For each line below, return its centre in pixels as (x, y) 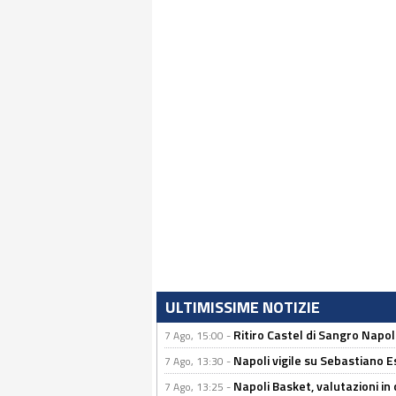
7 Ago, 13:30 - (199, 362)
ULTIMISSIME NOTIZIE (243, 308)
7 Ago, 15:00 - (199, 336)
